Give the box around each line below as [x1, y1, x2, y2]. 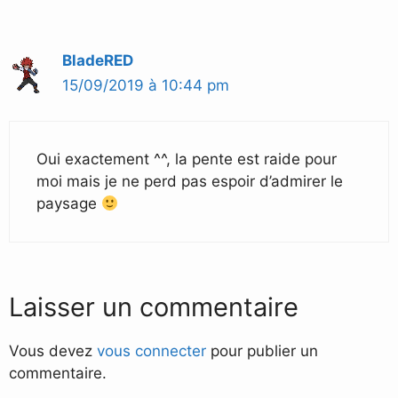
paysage [36, 195, 101, 213]
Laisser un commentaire [9, 291, 298, 322]
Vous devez [9, 341, 97, 360]
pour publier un [206, 341, 318, 360]
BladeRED [62, 51, 133, 69]
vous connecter [97, 341, 206, 360]
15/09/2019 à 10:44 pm [62, 76, 229, 94]
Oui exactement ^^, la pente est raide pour [36, 150, 337, 169]
